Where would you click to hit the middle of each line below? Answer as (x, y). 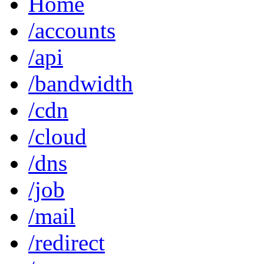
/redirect (67, 243)
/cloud (57, 137)
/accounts (72, 31)
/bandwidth (81, 84)
